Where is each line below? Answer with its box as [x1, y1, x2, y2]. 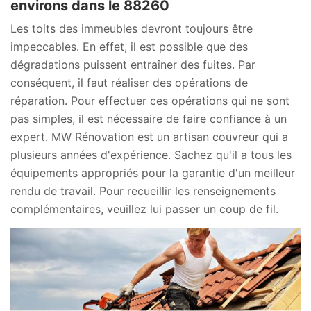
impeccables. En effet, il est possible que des [10, 40, 248, 54]
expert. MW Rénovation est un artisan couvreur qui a [10, 130, 288, 144]
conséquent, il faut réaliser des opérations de [10, 76, 248, 90]
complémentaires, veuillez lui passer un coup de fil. [10, 202, 278, 217]
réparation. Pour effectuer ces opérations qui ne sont [10, 94, 289, 108]
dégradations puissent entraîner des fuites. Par [10, 58, 255, 72]
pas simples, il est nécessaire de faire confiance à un [10, 112, 287, 126]
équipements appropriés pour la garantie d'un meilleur [10, 166, 295, 180]
